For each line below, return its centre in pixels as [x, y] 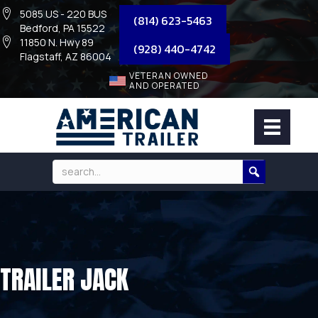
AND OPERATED [164, 86]
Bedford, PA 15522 [62, 28]
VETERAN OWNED [169, 76]
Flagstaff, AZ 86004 [66, 56]
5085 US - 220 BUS [63, 14]
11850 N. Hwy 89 [57, 42]
